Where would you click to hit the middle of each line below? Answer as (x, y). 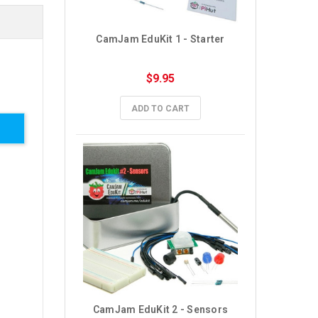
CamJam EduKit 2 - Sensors (160, 309)
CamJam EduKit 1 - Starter (160, 39)
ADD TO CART (160, 109)
